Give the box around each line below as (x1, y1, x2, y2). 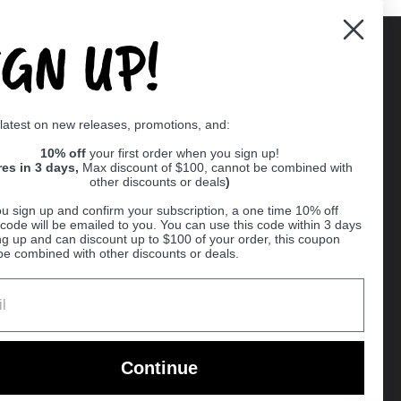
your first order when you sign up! (89, 146, 279, 160)
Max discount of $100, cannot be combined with (82, 160, 353, 175)
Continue (121, 358, 198, 378)
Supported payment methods (125, 89, 319, 106)
